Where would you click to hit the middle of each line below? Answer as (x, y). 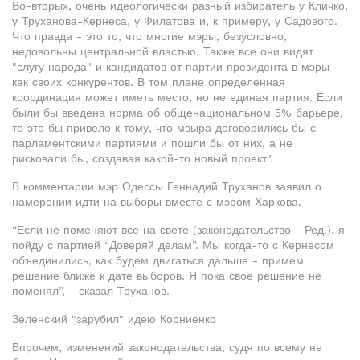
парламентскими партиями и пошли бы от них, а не (152, 143)
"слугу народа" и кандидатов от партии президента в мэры (171, 67)
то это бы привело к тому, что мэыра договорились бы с (164, 128)
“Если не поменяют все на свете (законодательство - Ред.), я (178, 230)
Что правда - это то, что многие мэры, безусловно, (149, 36)
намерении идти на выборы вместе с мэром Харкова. (157, 202)
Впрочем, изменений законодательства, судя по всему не (167, 347)
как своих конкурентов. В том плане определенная (149, 82)
